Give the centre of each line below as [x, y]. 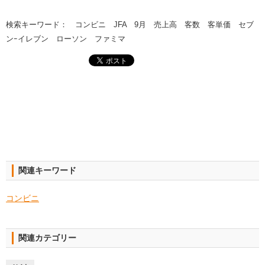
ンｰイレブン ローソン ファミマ [66, 38]
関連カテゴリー [47, 238]
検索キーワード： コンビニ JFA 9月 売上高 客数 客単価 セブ [130, 24]
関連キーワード [47, 171]
